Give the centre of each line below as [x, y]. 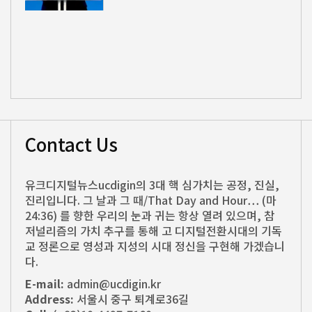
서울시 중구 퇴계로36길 [131, 299]
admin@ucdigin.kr [112, 284]
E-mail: [45, 284]
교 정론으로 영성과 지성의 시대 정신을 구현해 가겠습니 [155, 246]
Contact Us [71, 144]
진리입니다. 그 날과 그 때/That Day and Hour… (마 [151, 200]
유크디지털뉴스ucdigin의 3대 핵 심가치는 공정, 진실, [152, 185]
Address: [49, 299]
